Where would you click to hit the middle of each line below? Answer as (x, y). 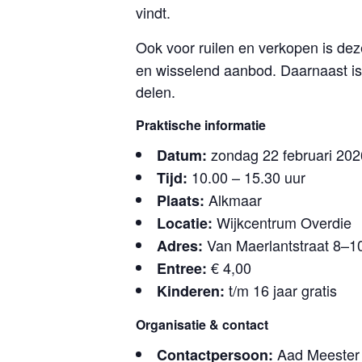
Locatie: (185, 223)
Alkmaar (235, 200)
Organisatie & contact (202, 324)
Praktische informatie (201, 125)
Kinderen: (191, 291)
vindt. (153, 12)
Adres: (180, 246)
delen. (156, 91)
